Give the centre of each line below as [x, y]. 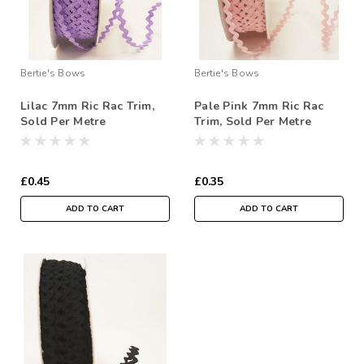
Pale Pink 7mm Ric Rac [259, 106]
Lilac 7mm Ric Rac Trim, [87, 106]
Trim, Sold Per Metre [253, 121]
